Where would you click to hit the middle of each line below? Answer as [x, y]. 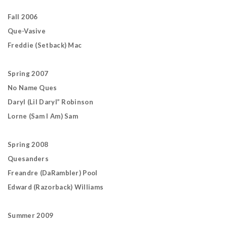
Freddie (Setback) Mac [45, 45]
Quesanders [28, 159]
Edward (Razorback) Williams [56, 187]
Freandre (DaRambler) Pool [53, 173]
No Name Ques [32, 88]
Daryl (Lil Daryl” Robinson [50, 102]
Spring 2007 [28, 73]
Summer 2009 [31, 215]
